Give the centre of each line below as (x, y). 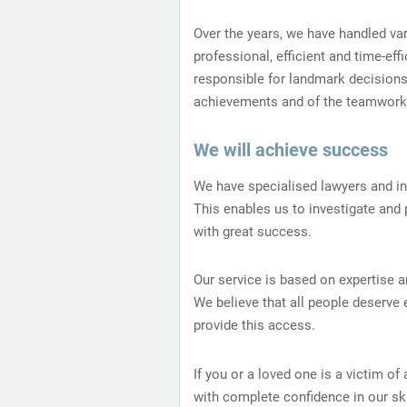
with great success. (253, 231)
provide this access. (254, 326)
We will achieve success (291, 150)
